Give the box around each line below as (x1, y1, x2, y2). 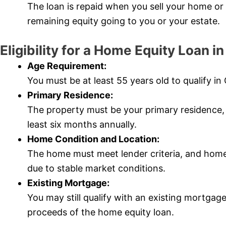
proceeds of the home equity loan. (27, 207, 174, 218)
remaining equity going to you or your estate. (27, 16, 220, 27)
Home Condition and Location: (27, 134, 159, 145)
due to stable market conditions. (27, 163, 165, 174)
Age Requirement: (27, 61, 106, 72)
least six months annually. (27, 119, 137, 130)
